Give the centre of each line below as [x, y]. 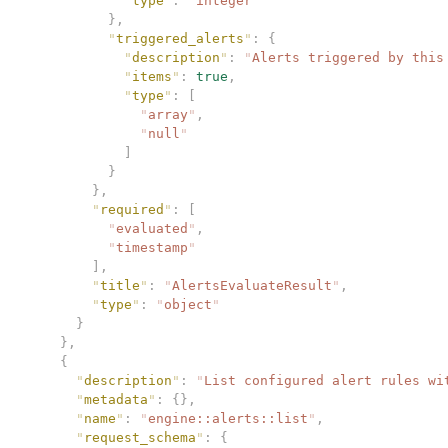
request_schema [140, 437]
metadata [116, 399]
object [188, 304]
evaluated [152, 228]
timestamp [152, 247]
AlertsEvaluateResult [252, 285]
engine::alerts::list [228, 418]
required [132, 209]
